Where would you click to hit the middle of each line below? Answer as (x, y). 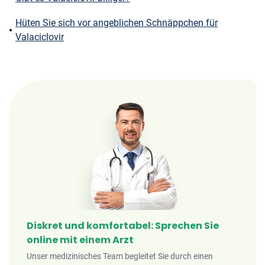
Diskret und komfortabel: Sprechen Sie (123, 226)
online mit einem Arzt (80, 240)
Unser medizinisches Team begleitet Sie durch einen (120, 256)
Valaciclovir (40, 37)
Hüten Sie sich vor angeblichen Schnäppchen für (117, 23)
